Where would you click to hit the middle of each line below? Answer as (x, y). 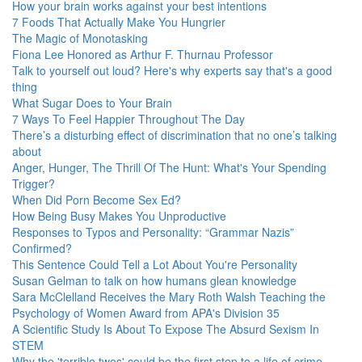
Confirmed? (42, 248)
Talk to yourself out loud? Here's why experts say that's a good (172, 70)
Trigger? (34, 183)
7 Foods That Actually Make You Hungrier (119, 22)
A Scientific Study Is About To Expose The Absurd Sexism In (166, 329)
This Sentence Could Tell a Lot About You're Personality (155, 264)
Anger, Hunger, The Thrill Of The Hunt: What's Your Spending (169, 167)
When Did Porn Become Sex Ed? (97, 200)
